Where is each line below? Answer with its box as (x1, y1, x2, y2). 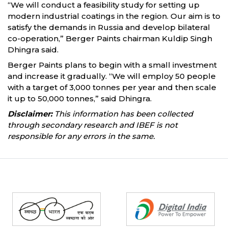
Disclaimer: (8, 109, 52, 119)
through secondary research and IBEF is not (8, 120, 178, 130)
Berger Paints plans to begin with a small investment (8, 60, 217, 70)
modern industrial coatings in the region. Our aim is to (8, 11, 220, 21)
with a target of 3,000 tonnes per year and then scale (8, 82, 216, 92)
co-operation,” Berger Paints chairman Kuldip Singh (8, 34, 212, 43)
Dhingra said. (8, 45, 59, 54)
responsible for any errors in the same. (8, 131, 155, 141)
